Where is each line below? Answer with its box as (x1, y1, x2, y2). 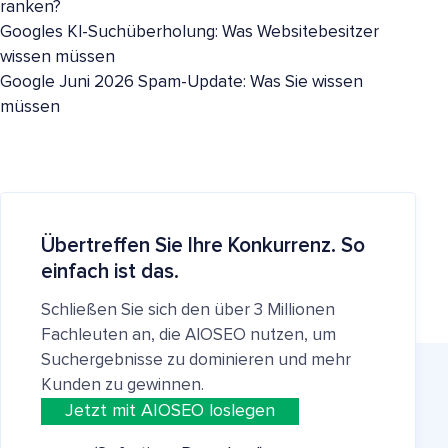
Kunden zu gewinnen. (41, 377, 204, 394)
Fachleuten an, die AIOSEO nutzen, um (41, 327, 336, 344)
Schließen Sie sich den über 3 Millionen (41, 302, 335, 319)
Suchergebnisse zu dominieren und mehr (41, 352, 351, 369)
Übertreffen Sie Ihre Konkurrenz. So (41, 235, 365, 256)
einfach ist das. (41, 261, 179, 282)
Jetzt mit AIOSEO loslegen (65, 402, 275, 420)
